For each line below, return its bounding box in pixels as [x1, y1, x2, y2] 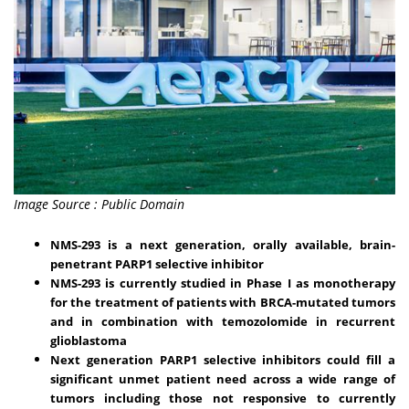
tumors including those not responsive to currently [50, 389, 395, 406]
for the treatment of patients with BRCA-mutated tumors [50, 293, 395, 310]
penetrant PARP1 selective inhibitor [50, 255, 264, 272]
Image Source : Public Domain [14, 194, 184, 213]
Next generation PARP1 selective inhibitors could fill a [50, 351, 395, 368]
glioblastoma [50, 331, 127, 349]
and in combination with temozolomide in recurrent [50, 312, 395, 330]
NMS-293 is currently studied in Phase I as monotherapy [50, 274, 395, 291]
